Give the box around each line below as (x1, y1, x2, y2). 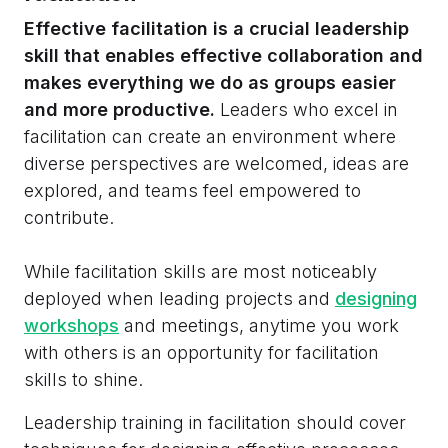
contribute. (24, 206, 114, 228)
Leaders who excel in (220, 98, 398, 120)
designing (335, 287, 417, 309)
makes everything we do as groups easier (24, 71, 396, 93)
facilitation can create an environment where (24, 125, 396, 147)
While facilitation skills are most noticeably (24, 260, 377, 282)
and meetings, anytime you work (119, 314, 399, 336)
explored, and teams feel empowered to (24, 179, 361, 201)
